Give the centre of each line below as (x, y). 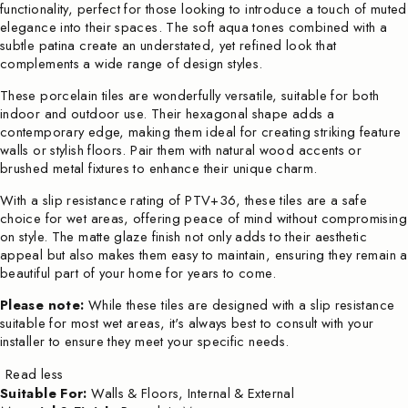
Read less (35, 375)
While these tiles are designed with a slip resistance (240, 306)
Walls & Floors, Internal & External (193, 394)
